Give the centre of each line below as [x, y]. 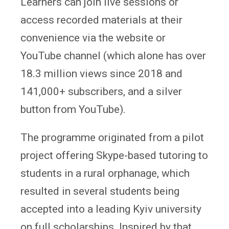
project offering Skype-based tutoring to [114, 155]
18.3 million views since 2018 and [101, 73]
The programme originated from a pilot [112, 137]
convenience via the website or [93, 38]
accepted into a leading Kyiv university [111, 209]
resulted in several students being [100, 191]
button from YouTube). [73, 109]
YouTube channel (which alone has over [113, 55]
